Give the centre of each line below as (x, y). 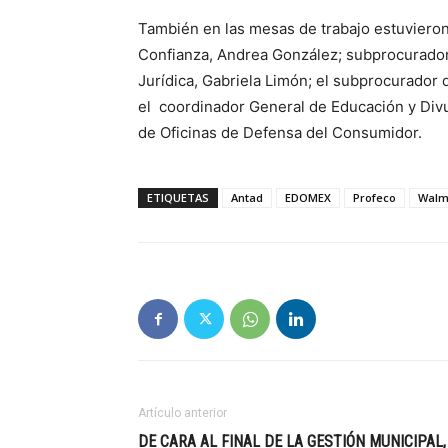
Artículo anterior (182, 413)
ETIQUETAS (178, 197)
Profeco (374, 197)
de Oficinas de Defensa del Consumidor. (280, 132)
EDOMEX (308, 197)
